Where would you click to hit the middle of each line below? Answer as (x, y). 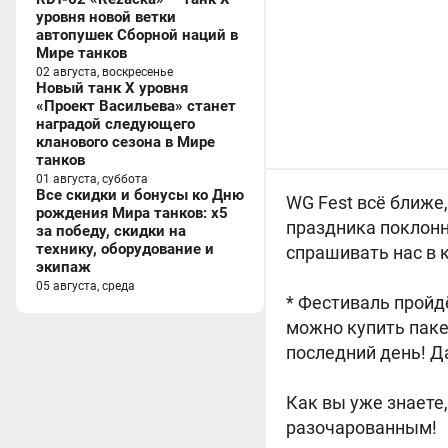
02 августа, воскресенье (104, 72)
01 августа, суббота (92, 179)
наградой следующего (115, 124)
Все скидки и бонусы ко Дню (140, 195)
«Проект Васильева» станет (136, 106)
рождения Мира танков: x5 (132, 213)
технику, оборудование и (125, 249)
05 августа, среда (85, 286)
